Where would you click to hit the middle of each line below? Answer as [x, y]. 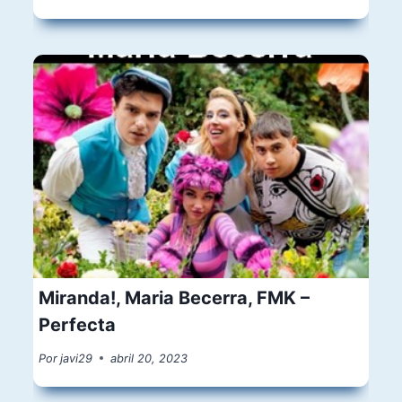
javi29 [77, 358]
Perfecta [78, 324]
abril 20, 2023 [149, 358]
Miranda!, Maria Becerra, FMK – [175, 297]
